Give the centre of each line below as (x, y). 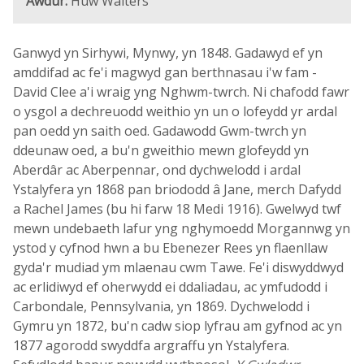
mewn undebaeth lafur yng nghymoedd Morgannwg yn (182, 228)
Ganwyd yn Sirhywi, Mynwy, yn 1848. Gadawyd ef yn (168, 53)
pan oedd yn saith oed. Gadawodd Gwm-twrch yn (160, 131)
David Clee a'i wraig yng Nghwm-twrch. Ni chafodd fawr (181, 92)
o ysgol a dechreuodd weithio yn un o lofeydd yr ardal (175, 111)
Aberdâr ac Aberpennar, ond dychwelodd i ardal (157, 170)
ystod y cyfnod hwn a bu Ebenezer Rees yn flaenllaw (170, 248)
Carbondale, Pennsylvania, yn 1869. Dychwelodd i (161, 306)
